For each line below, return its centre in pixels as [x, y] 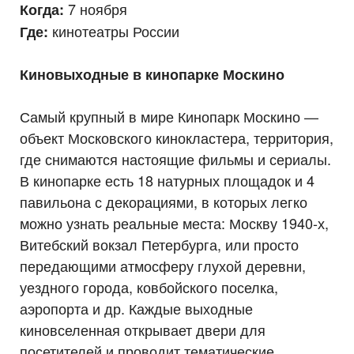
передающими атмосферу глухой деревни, [163, 265]
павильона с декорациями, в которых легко [164, 201]
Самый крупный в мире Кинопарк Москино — [169, 116]
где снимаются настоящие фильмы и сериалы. [175, 158]
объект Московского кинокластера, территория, [177, 137]
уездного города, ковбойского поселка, [149, 286]
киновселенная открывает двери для [143, 329]
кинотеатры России [114, 30]
